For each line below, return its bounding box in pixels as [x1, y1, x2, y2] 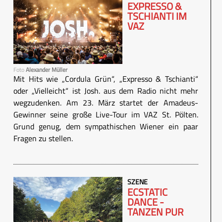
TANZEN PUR [127, 204, 183, 220]
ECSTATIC [127, 184, 167, 200]
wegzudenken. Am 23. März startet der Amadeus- [13, 96, 198, 109]
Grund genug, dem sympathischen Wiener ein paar [13, 120, 198, 132]
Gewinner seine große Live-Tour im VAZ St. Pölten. [13, 108, 198, 120]
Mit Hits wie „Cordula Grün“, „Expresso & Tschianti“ [13, 72, 198, 85]
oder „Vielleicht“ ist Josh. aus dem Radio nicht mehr [13, 84, 198, 97]
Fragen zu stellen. [13, 132, 73, 144]
